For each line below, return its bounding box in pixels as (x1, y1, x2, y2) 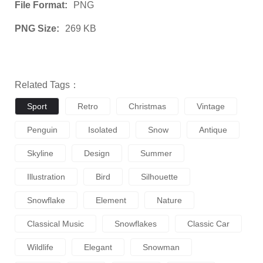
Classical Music (27, 219, 84, 229)
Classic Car (187, 219, 230, 229)
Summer (140, 149, 172, 159)
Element (96, 195, 126, 205)
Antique (199, 125, 227, 135)
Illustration (27, 172, 65, 182)
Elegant (84, 242, 112, 252)
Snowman (143, 242, 180, 252)
